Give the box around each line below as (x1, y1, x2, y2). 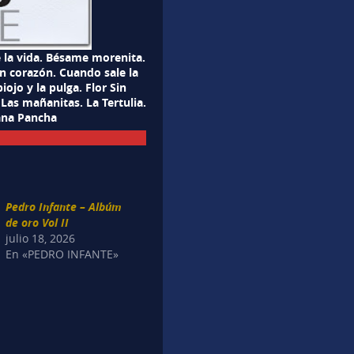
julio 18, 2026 (6, 231, 76, 247)
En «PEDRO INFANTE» (6, 247, 119, 262)
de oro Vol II (6, 215, 70, 231)
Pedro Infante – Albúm (6, 199, 122, 215)
